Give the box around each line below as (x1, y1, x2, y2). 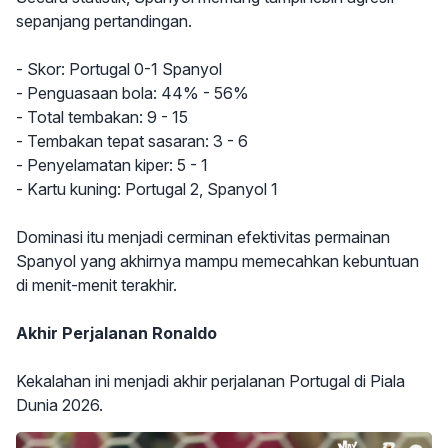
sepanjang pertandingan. (16, 11, 192, 32)
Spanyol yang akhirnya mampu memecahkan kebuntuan (16, 251, 419, 272)
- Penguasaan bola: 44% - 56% (16, 83, 253, 104)
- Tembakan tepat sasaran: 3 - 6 (16, 131, 252, 152)
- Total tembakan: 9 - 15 (16, 107, 192, 128)
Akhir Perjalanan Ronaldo (16, 323, 217, 344)
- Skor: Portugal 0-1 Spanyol (16, 59, 226, 80)
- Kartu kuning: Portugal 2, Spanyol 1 (16, 179, 282, 200)
